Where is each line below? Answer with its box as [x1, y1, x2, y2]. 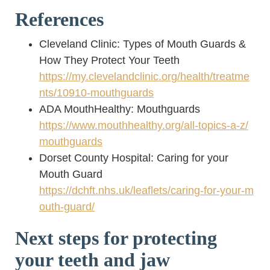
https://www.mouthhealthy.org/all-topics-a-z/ [39, 119, 248, 131]
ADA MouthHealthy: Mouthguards [39, 102, 200, 115]
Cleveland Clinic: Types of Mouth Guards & [39, 37, 246, 50]
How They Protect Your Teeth [39, 54, 180, 66]
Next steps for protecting [15, 227, 217, 249]
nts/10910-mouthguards [39, 86, 154, 99]
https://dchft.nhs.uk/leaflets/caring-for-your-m [39, 184, 254, 196]
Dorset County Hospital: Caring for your [39, 151, 228, 164]
